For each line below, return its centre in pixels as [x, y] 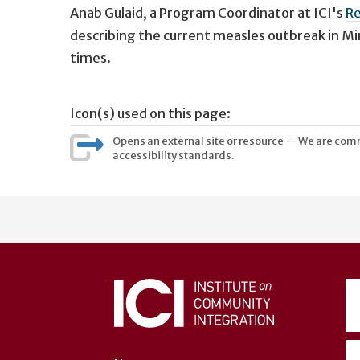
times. [90, 57]
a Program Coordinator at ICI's [246, 12]
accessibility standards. [174, 155]
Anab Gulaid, [108, 12]
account [112, 238]
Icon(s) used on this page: [150, 113]
